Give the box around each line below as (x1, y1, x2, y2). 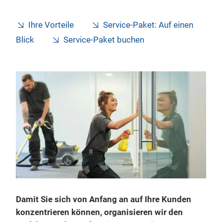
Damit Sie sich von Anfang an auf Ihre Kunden (16, 194, 191, 204)
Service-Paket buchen (63, 35, 144, 45)
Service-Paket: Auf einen (103, 20, 193, 30)
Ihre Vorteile (28, 20, 74, 30)
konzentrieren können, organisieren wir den (16, 207, 183, 217)
